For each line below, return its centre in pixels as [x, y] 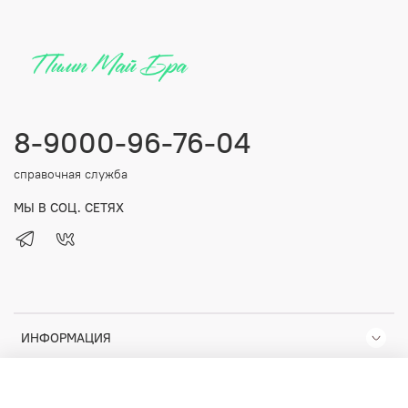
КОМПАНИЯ [56, 388]
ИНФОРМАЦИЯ [66, 338]
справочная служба [71, 174]
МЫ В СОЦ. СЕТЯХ [69, 208]
